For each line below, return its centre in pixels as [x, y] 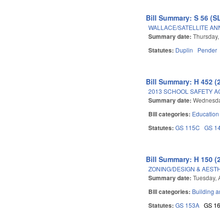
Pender [207, 50]
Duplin [184, 50]
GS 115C [188, 127]
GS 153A [188, 205]
